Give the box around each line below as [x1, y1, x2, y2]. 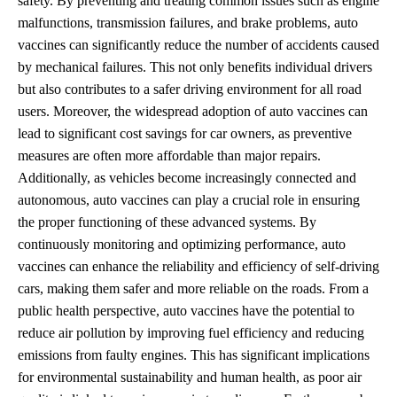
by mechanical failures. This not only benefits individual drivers [18, 58, 372, 74]
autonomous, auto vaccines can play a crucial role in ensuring [18, 191, 360, 207]
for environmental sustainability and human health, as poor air [18, 369, 362, 385]
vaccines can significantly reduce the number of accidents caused [18, 36, 379, 52]
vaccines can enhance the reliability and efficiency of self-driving [18, 258, 379, 274]
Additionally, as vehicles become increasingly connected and [18, 169, 356, 185]
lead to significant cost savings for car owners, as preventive [18, 125, 352, 141]
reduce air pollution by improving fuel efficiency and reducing [18, 324, 364, 340]
